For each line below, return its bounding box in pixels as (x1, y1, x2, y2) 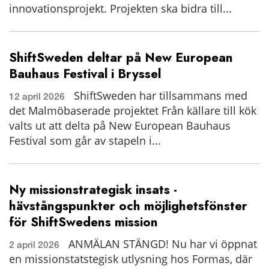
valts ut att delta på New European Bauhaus (9, 118, 231, 133)
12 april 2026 (9, 91, 65, 102)
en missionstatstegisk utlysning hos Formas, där (9, 252, 252, 266)
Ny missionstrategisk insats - (9, 181, 177, 199)
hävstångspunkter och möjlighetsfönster (9, 197, 247, 215)
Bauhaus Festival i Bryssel (9, 65, 161, 83)
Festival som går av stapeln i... (9, 133, 161, 148)
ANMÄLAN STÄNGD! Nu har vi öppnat (65, 237, 257, 251)
